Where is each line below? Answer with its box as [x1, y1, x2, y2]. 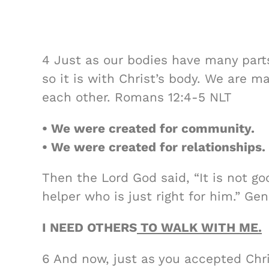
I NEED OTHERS [42, 220, 137, 235]
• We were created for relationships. [42, 139, 265, 154]
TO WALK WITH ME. [137, 220, 262, 235]
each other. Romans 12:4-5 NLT [42, 89, 232, 104]
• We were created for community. [42, 121, 255, 136]
